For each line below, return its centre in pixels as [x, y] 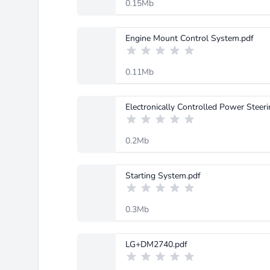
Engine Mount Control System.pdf [190, 38]
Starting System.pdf [163, 176]
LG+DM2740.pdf [156, 244]
